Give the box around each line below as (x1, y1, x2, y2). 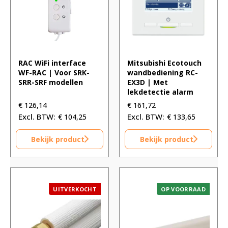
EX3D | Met (127, 77, 168, 87)
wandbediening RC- (127, 67, 198, 77)
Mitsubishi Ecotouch (127, 58, 202, 68)
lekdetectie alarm (127, 87, 193, 97)
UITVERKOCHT (53, 185, 97, 193)
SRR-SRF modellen (18, 77, 83, 87)
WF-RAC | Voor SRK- (18, 67, 90, 77)
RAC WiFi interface (18, 58, 86, 68)
